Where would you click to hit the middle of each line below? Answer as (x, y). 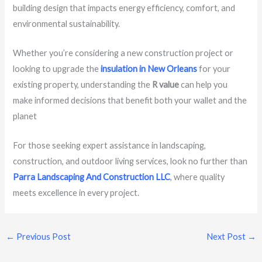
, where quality (198, 177)
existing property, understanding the (83, 84)
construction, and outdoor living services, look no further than (130, 161)
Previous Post (42, 237)
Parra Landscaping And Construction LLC (92, 177)
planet (25, 116)
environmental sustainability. (67, 23)
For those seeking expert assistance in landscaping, (110, 146)
